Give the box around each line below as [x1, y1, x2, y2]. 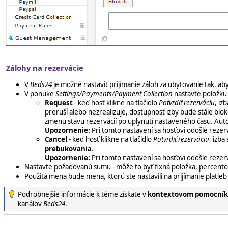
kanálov [18, 199, 43, 208]
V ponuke [24, 89, 55, 98]
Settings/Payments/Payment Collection [55, 89, 173, 98]
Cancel [45, 134, 67, 144]
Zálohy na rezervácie [6, 63, 83, 73]
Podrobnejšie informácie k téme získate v [18, 190, 148, 199]
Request [45, 98, 73, 107]
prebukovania [45, 144, 92, 153]
